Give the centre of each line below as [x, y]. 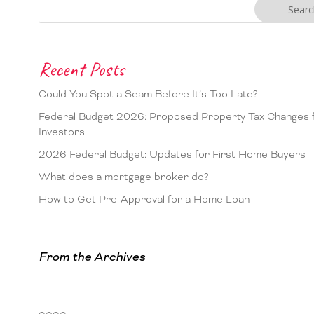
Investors [62, 132]
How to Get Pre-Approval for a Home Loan [144, 199]
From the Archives [92, 257]
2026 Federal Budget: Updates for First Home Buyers [172, 155]
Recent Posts [82, 69]
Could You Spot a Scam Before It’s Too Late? [148, 94]
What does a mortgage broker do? [124, 177]
